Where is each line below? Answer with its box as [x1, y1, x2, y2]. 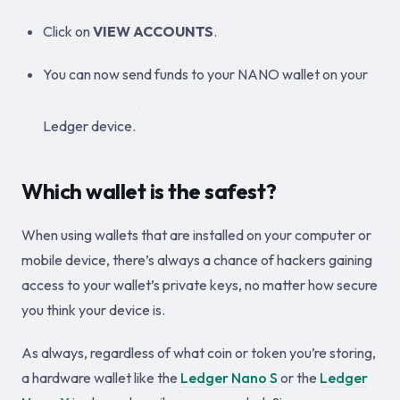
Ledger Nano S [180, 369, 278, 387]
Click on [43, 22, 93, 40]
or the [278, 369, 320, 387]
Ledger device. [43, 117, 138, 135]
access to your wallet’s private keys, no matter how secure [21, 276, 378, 294]
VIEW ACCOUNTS [93, 22, 213, 40]
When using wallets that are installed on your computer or [21, 226, 371, 244]
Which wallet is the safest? [21, 178, 277, 204]
